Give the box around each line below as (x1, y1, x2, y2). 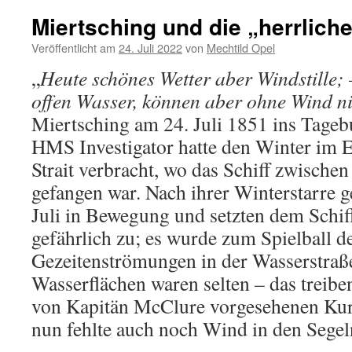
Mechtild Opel (207, 39, 275, 56)
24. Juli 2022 (119, 39, 182, 56)
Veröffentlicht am (31, 39, 115, 56)
